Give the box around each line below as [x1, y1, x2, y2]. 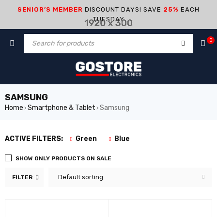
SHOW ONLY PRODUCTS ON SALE [15, 155, 111, 162]
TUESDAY [93, 15, 124, 23]
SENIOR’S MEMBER [17, 6, 83, 13]
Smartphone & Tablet [28, 104, 95, 112]
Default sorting [58, 173, 103, 181]
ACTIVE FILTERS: [5, 135, 63, 143]
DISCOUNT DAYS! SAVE [83, 6, 163, 13]
